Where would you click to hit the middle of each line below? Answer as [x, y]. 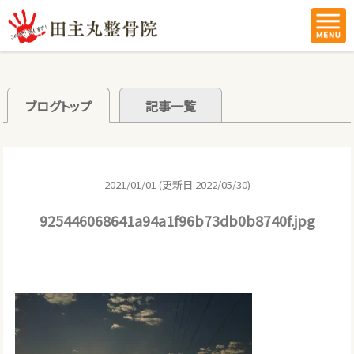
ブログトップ [59, 105]
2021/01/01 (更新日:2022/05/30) [177, 184]
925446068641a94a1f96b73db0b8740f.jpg [177, 220]
